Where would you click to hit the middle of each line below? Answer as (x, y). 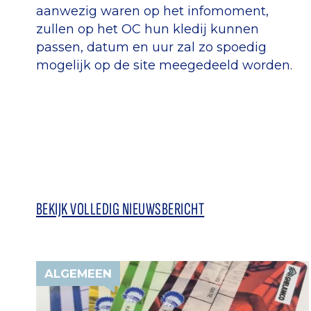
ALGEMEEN (78, 273)
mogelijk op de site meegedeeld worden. (164, 65)
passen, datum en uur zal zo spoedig (151, 47)
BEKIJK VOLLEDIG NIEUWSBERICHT (120, 209)
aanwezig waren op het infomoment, (152, 10)
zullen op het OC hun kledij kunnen (148, 28)
